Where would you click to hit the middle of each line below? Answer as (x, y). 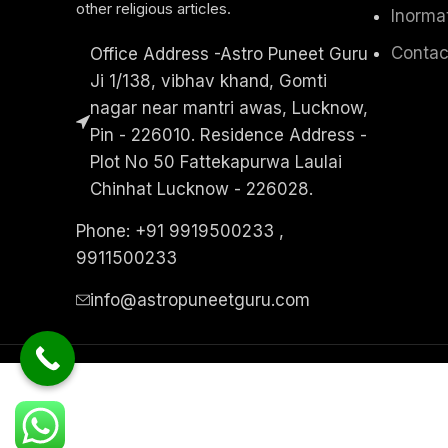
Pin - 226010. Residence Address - (228, 134)
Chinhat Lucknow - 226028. (201, 188)
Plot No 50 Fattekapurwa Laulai (216, 161)
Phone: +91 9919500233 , (180, 230)
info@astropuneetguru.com (200, 299)
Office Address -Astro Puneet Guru (229, 53)
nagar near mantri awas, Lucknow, (229, 107)
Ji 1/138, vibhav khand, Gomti (208, 80)
